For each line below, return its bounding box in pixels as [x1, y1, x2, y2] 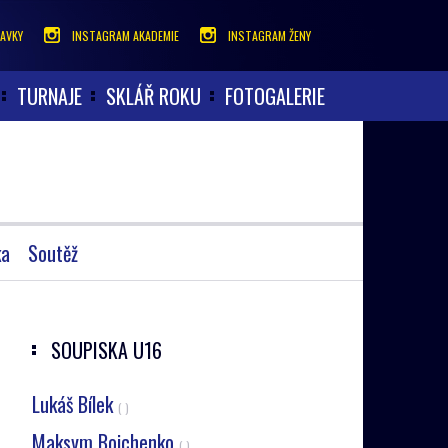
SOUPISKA [50, 335, 133, 365]
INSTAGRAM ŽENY [228, 27, 311, 44]
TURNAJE [17, 81, 82, 111]
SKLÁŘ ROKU [106, 81, 201, 111]
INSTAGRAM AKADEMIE [72, 27, 179, 44]
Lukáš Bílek [31, 389, 118, 419]
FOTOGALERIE [225, 81, 325, 111]
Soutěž [27, 238, 78, 268]
